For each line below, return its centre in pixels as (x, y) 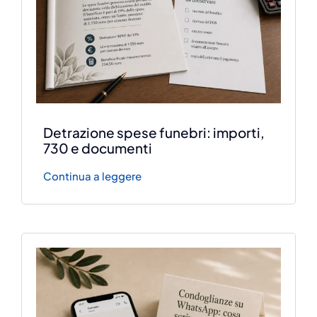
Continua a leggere (93, 176)
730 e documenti (98, 148)
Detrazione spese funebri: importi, (154, 133)
